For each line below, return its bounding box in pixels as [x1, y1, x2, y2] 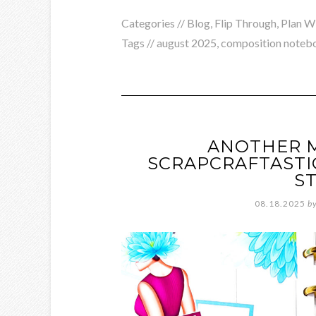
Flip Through [214, 16, 276, 30]
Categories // [121, 16, 187, 30]
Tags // [121, 35, 157, 49]
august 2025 [157, 35, 217, 49]
